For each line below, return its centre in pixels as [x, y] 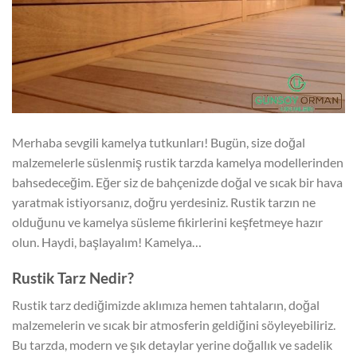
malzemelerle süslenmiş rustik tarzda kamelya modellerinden [178, 163]
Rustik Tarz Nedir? [73, 277]
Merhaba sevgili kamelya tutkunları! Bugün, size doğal [159, 143]
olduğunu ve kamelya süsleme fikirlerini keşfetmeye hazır [167, 222]
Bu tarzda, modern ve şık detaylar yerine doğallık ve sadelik [172, 345]
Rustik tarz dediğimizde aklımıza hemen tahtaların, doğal [166, 305]
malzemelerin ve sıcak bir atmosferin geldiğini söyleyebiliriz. [174, 325]
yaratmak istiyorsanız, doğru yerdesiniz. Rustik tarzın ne [164, 202]
